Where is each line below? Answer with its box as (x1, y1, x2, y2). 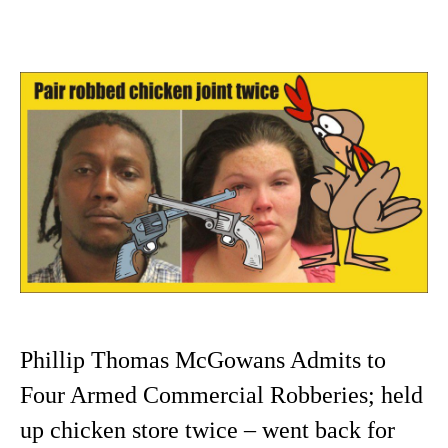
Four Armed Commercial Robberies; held (20, 382, 423, 409)
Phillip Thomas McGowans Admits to (20, 347, 386, 374)
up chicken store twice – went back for (20, 417, 395, 444)
